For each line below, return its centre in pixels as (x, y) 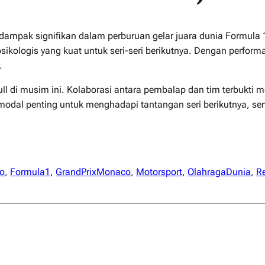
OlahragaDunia (219, 172)
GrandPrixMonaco (93, 172)
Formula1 (30, 172)
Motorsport (159, 172)
